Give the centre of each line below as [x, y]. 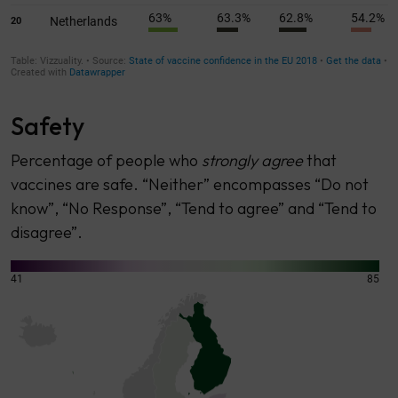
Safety [47, 125]
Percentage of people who [106, 160]
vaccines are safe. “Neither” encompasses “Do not [189, 184]
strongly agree [254, 160]
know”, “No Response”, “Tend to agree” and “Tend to [193, 208]
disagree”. [46, 232]
